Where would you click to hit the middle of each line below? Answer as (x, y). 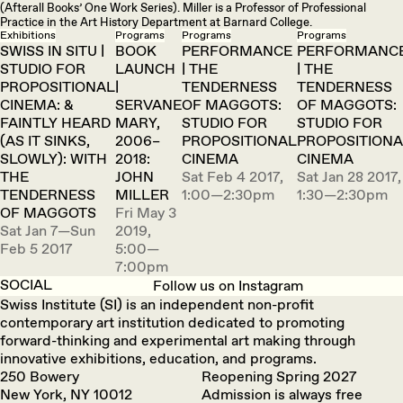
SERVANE (148, 105)
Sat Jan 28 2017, (349, 177)
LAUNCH (145, 69)
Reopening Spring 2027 (279, 377)
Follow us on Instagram (228, 286)
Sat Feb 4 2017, (233, 177)
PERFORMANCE (237, 51)
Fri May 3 (146, 213)
